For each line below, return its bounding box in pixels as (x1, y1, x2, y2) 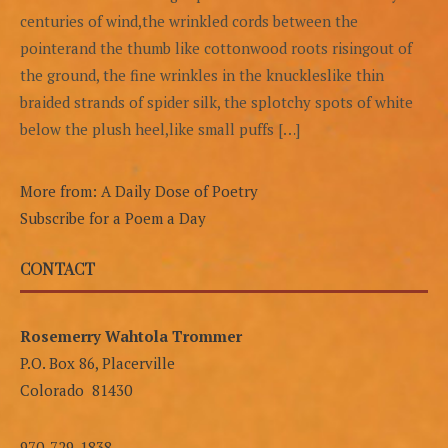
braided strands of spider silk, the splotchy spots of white (20, 91, 413, 112)
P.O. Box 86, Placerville (20, 352, 175, 373)
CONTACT (20, 260, 95, 280)
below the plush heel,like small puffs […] (20, 118, 300, 139)
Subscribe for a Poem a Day (20, 207, 206, 228)
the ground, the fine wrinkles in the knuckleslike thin (20, 64, 384, 85)
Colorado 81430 (20, 379, 132, 400)
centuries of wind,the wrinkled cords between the (20, 10, 358, 31)
